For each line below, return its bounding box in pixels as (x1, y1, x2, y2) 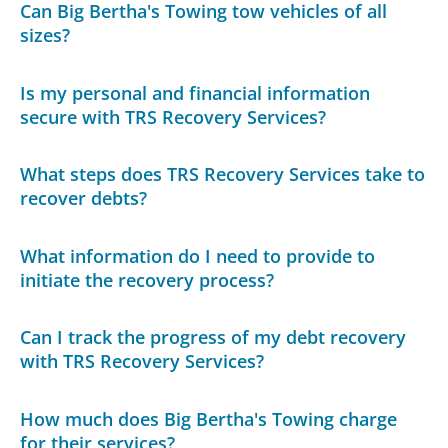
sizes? (20, 23, 71, 48)
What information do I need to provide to (20, 243, 376, 268)
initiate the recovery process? (20, 267, 275, 292)
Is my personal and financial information (20, 80, 371, 105)
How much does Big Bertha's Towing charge (20, 407, 398, 431)
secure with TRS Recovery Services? (20, 104, 327, 129)
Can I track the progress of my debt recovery (20, 325, 407, 350)
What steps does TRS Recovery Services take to (20, 162, 426, 187)
